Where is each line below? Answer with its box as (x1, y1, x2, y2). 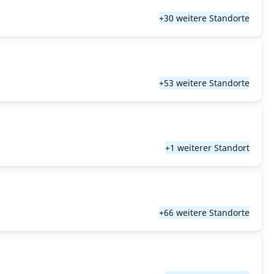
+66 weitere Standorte (159, 207, 250, 218)
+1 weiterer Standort (165, 142, 250, 154)
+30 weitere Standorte (159, 12, 250, 24)
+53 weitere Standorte (159, 77, 250, 89)
